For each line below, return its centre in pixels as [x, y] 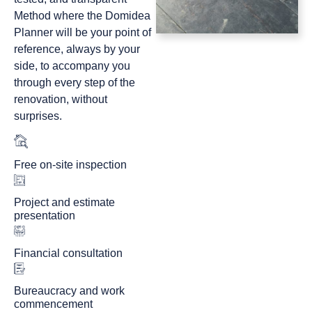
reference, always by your [77, 49]
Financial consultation [68, 253]
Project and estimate [64, 202]
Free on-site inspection [70, 164]
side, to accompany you [72, 65]
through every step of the [75, 82]
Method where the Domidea [82, 15]
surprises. [38, 116]
